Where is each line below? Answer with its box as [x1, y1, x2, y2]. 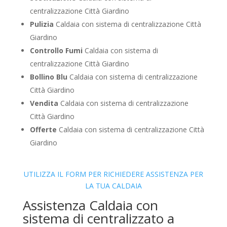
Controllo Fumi [29, 45, 83, 55]
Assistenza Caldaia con [22, 196, 158, 214]
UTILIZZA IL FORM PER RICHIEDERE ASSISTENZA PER [23, 169, 203, 179]
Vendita [29, 98, 58, 108]
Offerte [29, 124, 57, 134]
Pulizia [29, 19, 54, 29]
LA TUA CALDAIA [85, 180, 142, 191]
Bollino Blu [29, 71, 67, 82]
